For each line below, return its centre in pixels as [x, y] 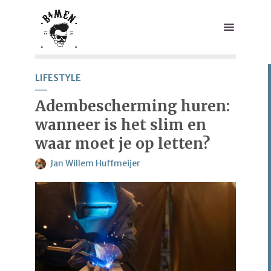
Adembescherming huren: [132, 106]
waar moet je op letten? [122, 144]
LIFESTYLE [58, 78]
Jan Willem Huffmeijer [95, 163]
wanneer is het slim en [121, 125]
